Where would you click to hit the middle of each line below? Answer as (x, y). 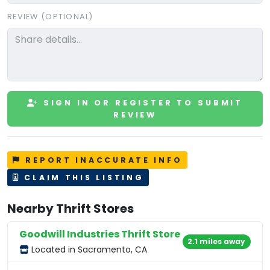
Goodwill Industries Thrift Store (100, 234)
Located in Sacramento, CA (88, 249)
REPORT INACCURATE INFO (102, 160)
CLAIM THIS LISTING (82, 177)
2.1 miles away (217, 241)
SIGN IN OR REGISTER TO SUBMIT (141, 102)
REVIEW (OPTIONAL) (50, 17)
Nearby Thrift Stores (71, 208)
